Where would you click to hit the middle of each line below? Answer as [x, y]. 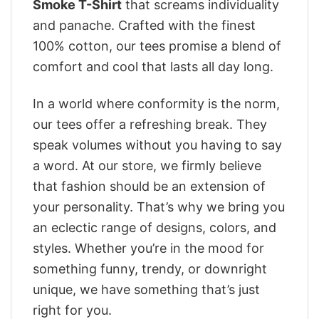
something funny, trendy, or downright [150, 269]
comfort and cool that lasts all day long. [153, 66]
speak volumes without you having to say [157, 145]
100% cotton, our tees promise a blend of [157, 46]
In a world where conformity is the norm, [156, 104]
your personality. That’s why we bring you [159, 207]
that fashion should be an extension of [149, 187]
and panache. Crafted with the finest [144, 25]
